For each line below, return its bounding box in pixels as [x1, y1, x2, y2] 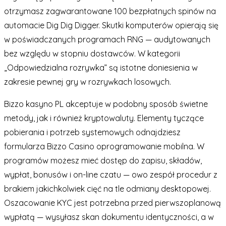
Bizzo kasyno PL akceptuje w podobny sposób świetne [4, 98, 208, 109]
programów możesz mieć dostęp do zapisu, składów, [4, 155, 202, 165]
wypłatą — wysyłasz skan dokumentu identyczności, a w [4, 211, 214, 222]
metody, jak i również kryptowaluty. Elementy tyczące [4, 112, 204, 123]
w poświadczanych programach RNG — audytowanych [4, 34, 210, 44]
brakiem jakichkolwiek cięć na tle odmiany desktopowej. [4, 183, 211, 194]
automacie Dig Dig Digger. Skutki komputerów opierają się [4, 20, 218, 30]
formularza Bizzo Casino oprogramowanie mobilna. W [4, 141, 204, 151]
